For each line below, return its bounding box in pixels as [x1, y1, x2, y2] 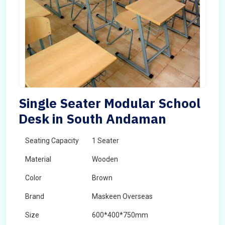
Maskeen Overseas [92, 192, 153, 200]
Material [25, 155, 51, 163]
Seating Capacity [25, 137, 79, 145]
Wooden [92, 155, 118, 163]
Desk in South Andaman [19, 110, 166, 127]
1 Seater [92, 137, 119, 145]
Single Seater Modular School [19, 94, 200, 111]
